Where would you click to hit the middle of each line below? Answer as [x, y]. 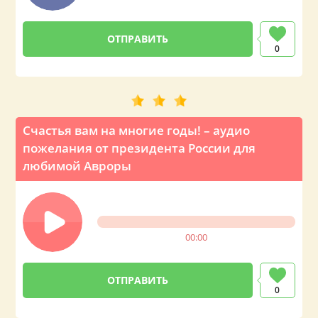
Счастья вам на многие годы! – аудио [137, 130]
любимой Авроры [77, 166]
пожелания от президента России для [139, 148]
